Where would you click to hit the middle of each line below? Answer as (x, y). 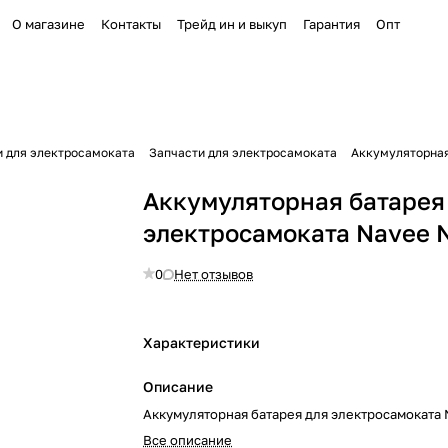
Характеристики (202, 342)
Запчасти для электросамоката (243, 152)
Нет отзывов (214, 274)
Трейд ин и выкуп (232, 24)
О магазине (48, 24)
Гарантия (331, 24)
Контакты (131, 24)
